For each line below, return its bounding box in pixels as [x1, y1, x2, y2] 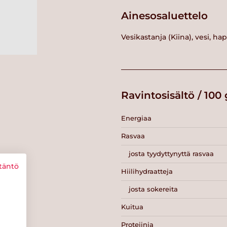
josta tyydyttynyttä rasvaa [129, 149, 214, 158]
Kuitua [121, 203, 143, 211]
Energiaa [121, 114, 152, 123]
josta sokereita [129, 185, 178, 194]
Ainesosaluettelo [121, 9, 208, 22]
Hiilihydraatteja [121, 167, 173, 176]
